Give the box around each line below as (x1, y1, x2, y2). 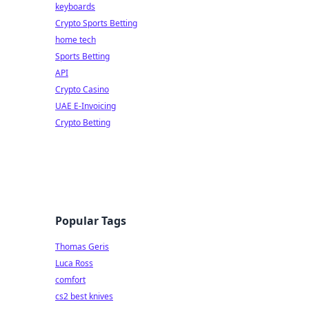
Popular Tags (55, 213, 126, 228)
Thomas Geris (55, 241, 109, 252)
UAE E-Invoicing (55, 100, 116, 112)
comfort (55, 274, 86, 286)
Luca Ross (55, 257, 93, 269)
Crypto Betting (55, 117, 110, 128)
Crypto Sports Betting (55, 17, 137, 29)
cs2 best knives (55, 290, 113, 302)
